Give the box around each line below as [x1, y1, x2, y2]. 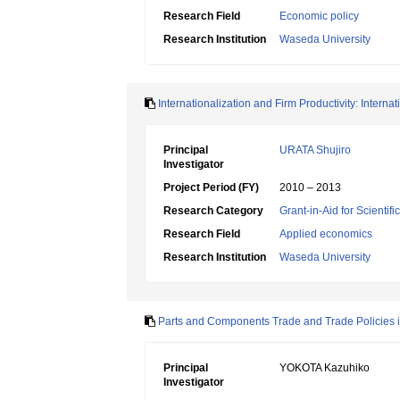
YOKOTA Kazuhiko [279, 362, 370, 374]
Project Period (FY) [163, 181, 259, 194]
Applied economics [279, 228, 372, 240]
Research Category [163, 204, 263, 217]
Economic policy [279, 10, 359, 22]
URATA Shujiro [279, 144, 351, 156]
